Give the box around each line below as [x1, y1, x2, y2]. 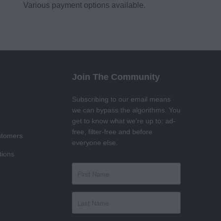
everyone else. [72, 139, 118, 147]
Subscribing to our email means [72, 95, 171, 104]
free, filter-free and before [72, 128, 152, 136]
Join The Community [72, 72, 160, 82]
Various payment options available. [23, 1, 146, 10]
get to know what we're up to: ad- [72, 117, 176, 125]
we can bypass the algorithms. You [72, 106, 181, 114]
